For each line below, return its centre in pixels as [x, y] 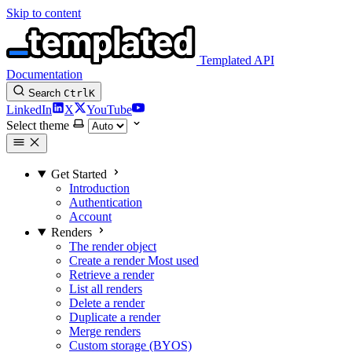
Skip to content [44, 13]
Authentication [106, 202]
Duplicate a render [115, 317]
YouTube [109, 110]
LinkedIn [29, 110]
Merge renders [105, 331]
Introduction [99, 188]
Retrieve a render [112, 275]
